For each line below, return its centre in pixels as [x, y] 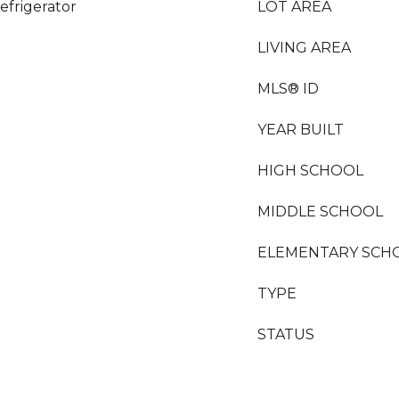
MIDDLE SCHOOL [320, 212]
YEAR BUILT [301, 130]
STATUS [286, 334]
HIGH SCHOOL [310, 171]
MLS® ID [288, 89]
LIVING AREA [304, 48]
